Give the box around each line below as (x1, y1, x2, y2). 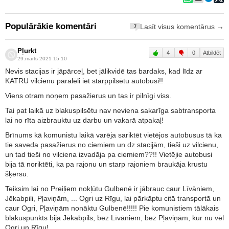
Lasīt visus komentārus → (140, 22, 224, 31)
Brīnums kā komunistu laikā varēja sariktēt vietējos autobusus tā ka (5, 131, 222, 140)
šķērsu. (5, 170, 29, 178)
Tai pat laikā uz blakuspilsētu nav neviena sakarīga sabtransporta (5, 106, 216, 115)
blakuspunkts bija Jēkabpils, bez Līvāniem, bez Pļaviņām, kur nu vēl (5, 214, 224, 222)
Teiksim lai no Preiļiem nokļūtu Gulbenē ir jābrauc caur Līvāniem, (5, 185, 214, 193)
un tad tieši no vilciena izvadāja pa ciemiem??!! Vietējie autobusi (5, 150, 212, 159)
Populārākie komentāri (5, 21, 97, 32)
